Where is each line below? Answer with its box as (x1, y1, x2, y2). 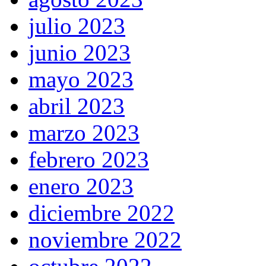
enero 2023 (28, 173, 134, 199)
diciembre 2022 (28, 200, 175, 226)
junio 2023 (28, 40, 131, 66)
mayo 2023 (28, 66, 134, 93)
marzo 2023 (28, 120, 140, 146)
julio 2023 (28, 13, 125, 39)
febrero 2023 (28, 147, 149, 173)
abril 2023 (28, 93, 125, 119)
